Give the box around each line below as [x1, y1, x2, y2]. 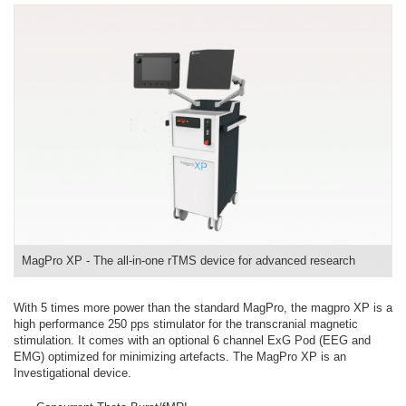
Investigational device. [14, 365, 131, 380]
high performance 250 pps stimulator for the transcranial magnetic [14, 316, 358, 331]
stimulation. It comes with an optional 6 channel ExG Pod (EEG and [14, 333, 371, 347]
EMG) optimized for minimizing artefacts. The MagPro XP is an [14, 349, 346, 363]
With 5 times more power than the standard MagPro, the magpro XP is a [14, 300, 392, 314]
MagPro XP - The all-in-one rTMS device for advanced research [22, 253, 355, 267]
